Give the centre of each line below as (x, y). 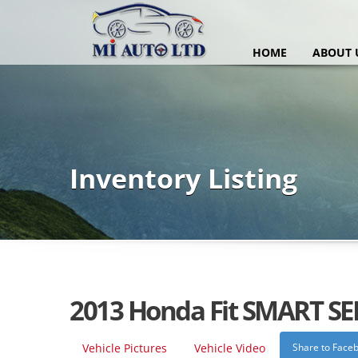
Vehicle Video (230, 348)
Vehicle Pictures (125, 348)
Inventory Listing (183, 178)
